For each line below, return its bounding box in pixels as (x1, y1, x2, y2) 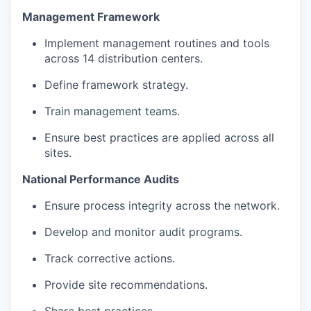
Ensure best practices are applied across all (44, 130, 274, 144)
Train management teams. (44, 103, 180, 118)
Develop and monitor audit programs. (44, 224, 242, 239)
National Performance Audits (22, 171, 179, 186)
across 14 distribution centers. (44, 51, 203, 65)
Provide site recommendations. (44, 277, 208, 292)
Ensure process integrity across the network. (44, 198, 280, 212)
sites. (44, 145, 72, 160)
